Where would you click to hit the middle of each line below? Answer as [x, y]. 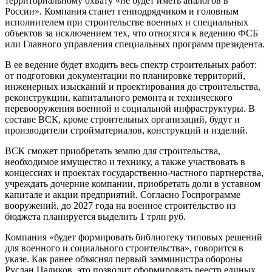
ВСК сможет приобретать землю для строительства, [113, 151]
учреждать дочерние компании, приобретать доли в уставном [133, 183]
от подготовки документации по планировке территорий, [125, 75]
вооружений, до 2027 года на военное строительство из [120, 205]
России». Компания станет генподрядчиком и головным [122, 11]
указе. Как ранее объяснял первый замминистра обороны [124, 259]
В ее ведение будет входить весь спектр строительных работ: [131, 64]
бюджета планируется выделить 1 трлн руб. [95, 216]
